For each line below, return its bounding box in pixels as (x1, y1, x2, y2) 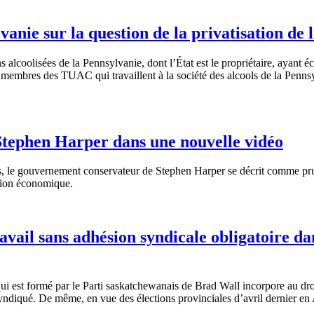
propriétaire (221, 56, 272, 69)
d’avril (234, 292, 263, 305)
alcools (227, 69, 258, 81)
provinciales (178, 292, 231, 305)
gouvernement (18, 165, 81, 177)
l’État (170, 56, 193, 69)
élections (137, 292, 175, 305)
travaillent (112, 69, 156, 81)
